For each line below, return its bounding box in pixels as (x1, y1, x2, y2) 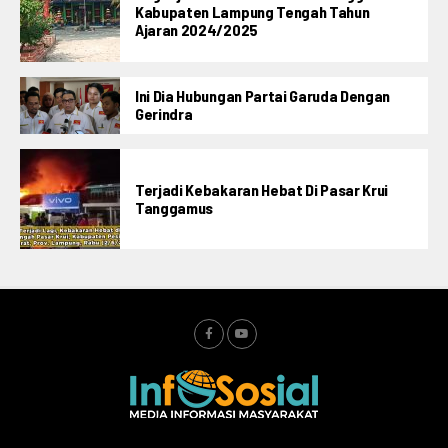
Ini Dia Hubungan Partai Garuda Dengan (135, 86, 391, 106)
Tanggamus (135, 198, 214, 218)
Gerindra (135, 104, 193, 124)
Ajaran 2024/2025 (135, 19, 258, 39)
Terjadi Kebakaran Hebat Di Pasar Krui (135, 180, 389, 200)
